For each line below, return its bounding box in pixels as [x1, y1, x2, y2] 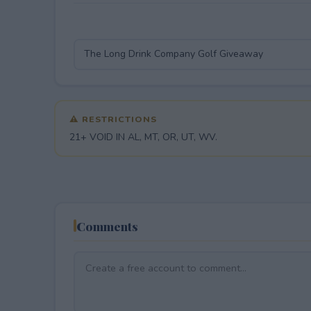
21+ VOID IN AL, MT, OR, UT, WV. [69, 130, 217, 144]
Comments [76, 217, 138, 234]
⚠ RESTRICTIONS [69, 112, 157, 125]
